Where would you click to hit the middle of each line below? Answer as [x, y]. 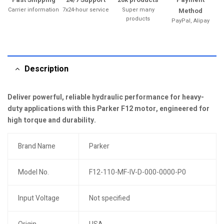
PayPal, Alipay [190, 21]
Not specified [109, 198]
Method [190, 11]
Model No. [33, 172]
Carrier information [34, 10]
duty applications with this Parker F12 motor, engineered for [108, 109]
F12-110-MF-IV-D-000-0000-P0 [137, 172]
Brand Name [36, 146]
